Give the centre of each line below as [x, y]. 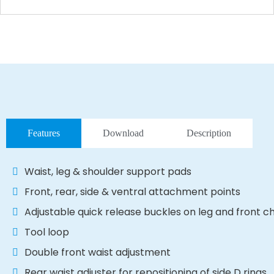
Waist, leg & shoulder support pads [108, 172]
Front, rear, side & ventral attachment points [132, 192]
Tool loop [47, 232]
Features [44, 133]
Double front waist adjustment [98, 253]
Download [123, 133]
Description [209, 133]
